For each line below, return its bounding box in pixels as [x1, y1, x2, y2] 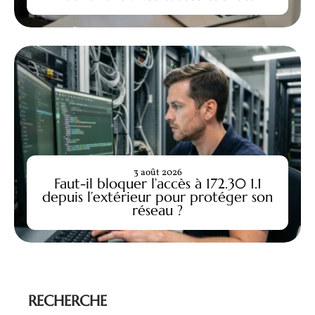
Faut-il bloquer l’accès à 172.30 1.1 [53, 174, 262, 192]
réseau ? [132, 201, 183, 219]
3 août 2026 [133, 165, 182, 179]
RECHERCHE [28, 292, 107, 311]
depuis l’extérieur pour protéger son [42, 188, 273, 205]
